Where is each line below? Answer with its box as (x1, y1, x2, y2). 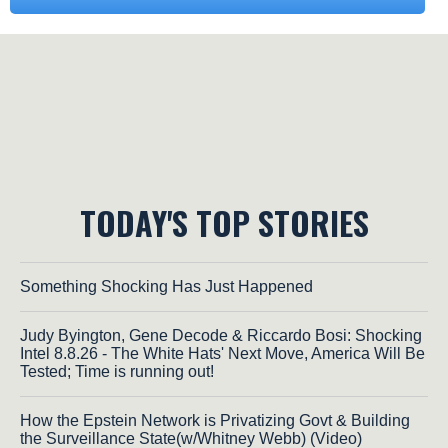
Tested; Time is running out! (20, 363, 214, 381)
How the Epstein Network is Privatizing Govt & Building (20, 412, 410, 430)
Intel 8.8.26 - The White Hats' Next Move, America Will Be (20, 345, 425, 363)
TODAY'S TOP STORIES (79, 199, 369, 247)
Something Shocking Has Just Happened (20, 278, 313, 296)
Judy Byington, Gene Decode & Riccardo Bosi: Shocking (20, 327, 422, 345)
